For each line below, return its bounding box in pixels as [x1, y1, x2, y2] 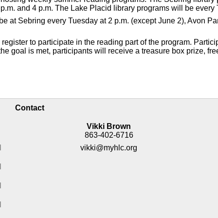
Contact [15, 104, 45, 112]
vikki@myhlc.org [80, 144, 138, 152]
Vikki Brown [87, 122, 131, 130]
